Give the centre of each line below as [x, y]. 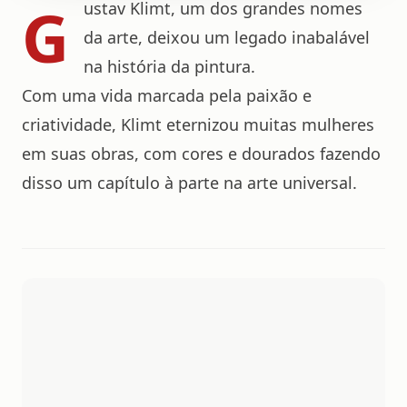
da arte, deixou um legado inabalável [227, 37]
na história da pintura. [169, 66]
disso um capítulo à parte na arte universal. [189, 183]
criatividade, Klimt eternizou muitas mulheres [198, 124]
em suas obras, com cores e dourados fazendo [201, 154]
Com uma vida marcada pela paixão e [167, 95]
